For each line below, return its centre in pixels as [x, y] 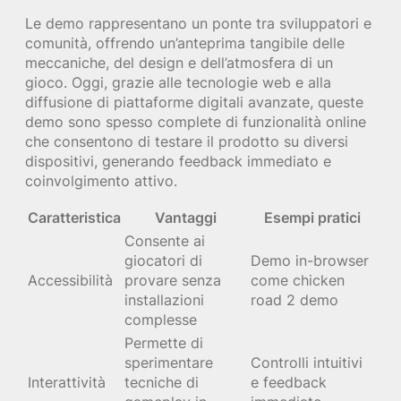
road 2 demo [294, 299]
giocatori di [163, 260]
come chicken [298, 280]
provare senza [173, 280]
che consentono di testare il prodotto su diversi [187, 141]
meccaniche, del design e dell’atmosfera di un [179, 62]
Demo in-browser [310, 260]
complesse [161, 319]
